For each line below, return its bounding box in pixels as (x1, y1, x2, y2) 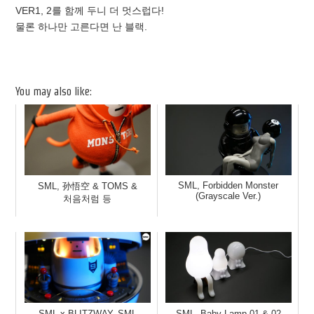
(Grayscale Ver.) (196, 191, 261, 202)
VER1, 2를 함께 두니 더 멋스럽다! (15, 5, 165, 17)
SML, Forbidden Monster (178, 180, 279, 191)
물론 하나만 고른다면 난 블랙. (15, 21, 148, 33)
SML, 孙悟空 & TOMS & (37, 181, 137, 192)
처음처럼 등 (63, 193, 112, 205)
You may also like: (15, 86, 93, 98)
